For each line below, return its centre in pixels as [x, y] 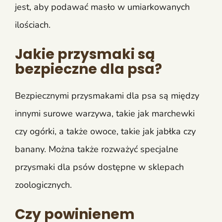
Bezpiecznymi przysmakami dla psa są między [107, 95]
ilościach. [33, 25]
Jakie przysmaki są [85, 54]
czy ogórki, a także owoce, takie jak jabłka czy [105, 131]
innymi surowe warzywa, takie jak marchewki [105, 113]
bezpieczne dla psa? [88, 69]
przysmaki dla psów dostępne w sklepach [99, 167]
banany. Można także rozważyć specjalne [97, 149]
